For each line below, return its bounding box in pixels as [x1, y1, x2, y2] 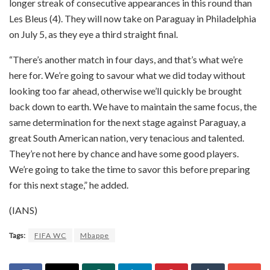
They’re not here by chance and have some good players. [9, 147, 239, 159]
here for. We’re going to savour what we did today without [9, 69, 245, 81]
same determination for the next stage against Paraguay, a [9, 116, 246, 128]
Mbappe [80, 230, 109, 240]
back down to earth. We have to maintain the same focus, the [9, 100, 257, 112]
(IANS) [9, 204, 37, 216]
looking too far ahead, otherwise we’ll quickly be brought [9, 84, 242, 96]
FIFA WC [34, 230, 66, 240]
